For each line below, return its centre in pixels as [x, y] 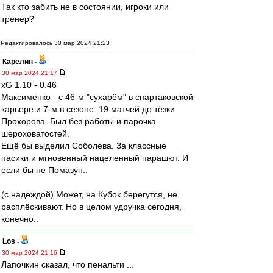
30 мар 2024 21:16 [30, 253]
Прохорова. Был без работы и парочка [79, 121]
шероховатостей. [35, 133]
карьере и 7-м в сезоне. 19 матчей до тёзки [88, 109]
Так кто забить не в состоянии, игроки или [85, 7]
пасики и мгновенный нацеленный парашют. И [95, 158]
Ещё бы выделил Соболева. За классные [84, 146]
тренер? [18, 19]
